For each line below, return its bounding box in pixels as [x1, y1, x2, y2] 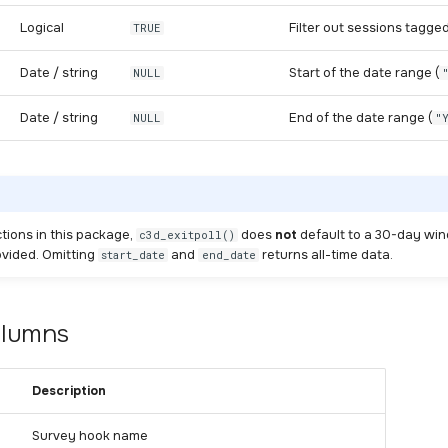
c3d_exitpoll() [139, 227, 236, 242]
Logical [20, 20, 64, 36]
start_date [101, 247, 166, 262]
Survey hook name [32, 427, 148, 444]
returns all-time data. [258, 246, 393, 263]
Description [32, 382, 106, 399]
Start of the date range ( [289, 65, 439, 81]
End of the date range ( [289, 110, 432, 126]
